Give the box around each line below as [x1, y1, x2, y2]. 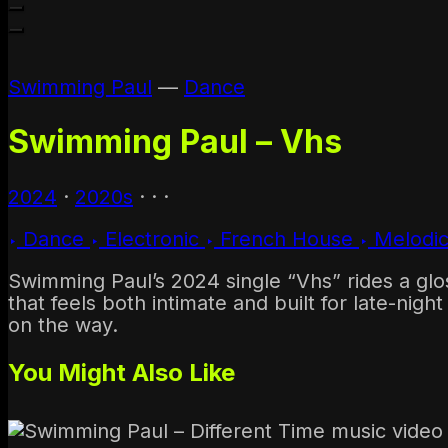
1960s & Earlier [110, 26, 207, 43]
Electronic [99, 226, 205, 251]
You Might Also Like [8, 357, 235, 387]
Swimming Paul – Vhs [8, 122, 342, 162]
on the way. [8, 312, 118, 337]
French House [214, 226, 359, 251]
